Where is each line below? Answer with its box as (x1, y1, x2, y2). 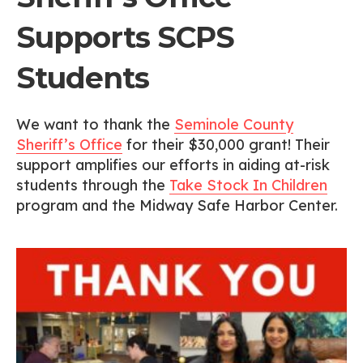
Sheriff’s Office (16, 135, 122, 154)
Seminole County (174, 114, 293, 134)
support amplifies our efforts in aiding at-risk (16, 155, 330, 174)
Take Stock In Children (169, 175, 327, 194)
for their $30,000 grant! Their (122, 135, 330, 154)
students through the (16, 175, 169, 194)
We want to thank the (16, 114, 174, 134)
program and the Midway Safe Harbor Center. (16, 195, 338, 215)
